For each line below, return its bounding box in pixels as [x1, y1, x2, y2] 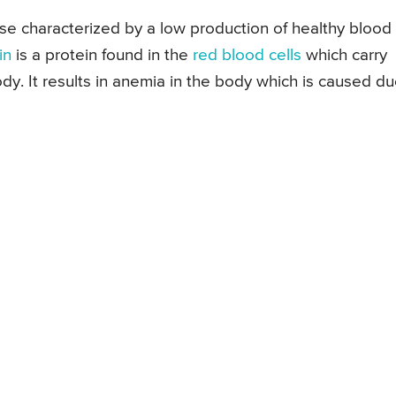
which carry [301, 47, 387, 65]
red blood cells [193, 47, 301, 65]
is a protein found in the [11, 47, 193, 65]
